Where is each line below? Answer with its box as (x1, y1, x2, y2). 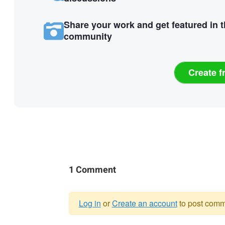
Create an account (111, 197, 177, 209)
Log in (78, 197, 101, 209)
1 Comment (68, 163, 116, 177)
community (63, 30, 112, 43)
